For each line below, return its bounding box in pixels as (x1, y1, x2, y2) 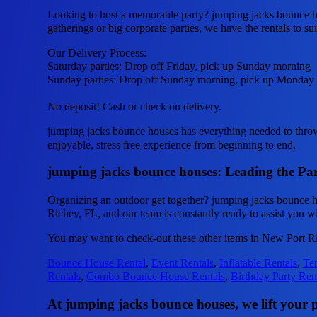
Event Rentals (151, 256, 214, 269)
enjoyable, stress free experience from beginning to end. (47, 138, 296, 151)
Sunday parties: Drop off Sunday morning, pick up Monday (47, 73, 315, 86)
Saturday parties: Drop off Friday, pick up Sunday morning (47, 59, 311, 72)
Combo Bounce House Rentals (86, 270, 226, 282)
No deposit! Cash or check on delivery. (47, 100, 222, 113)
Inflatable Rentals (219, 256, 298, 269)
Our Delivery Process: (47, 46, 147, 59)
